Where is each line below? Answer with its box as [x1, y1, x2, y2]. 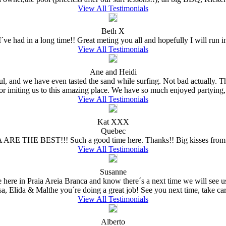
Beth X [101, 26, 125, 35]
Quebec [100, 126, 126, 135]
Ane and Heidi [89, 67, 137, 76]
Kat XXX [97, 117, 129, 126]
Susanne [99, 167, 127, 176]
